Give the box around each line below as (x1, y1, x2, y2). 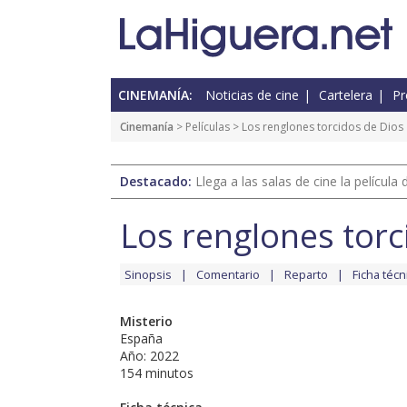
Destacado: (120, 173, 195, 191)
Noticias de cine (205, 86, 299, 104)
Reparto (284, 266, 328, 283)
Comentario (196, 266, 260, 283)
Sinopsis (124, 266, 172, 283)
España (120, 330, 163, 348)
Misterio (120, 313, 173, 331)
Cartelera (319, 86, 372, 104)
